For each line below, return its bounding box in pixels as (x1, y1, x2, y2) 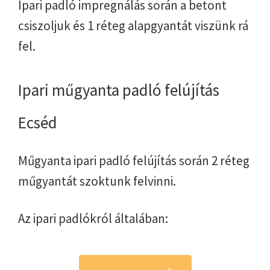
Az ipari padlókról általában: (18, 210, 168, 227)
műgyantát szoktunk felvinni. (18, 172, 176, 189)
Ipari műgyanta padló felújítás (18, 79, 219, 100)
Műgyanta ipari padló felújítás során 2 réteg (18, 152, 250, 169)
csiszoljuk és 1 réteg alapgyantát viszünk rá (18, 17, 248, 34)
